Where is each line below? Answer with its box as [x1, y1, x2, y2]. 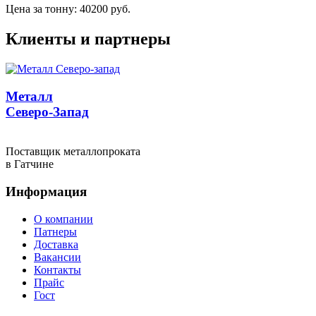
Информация [6, 184, 87, 199]
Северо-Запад [6, 104, 89, 119]
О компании [34, 212, 93, 225]
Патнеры [34, 225, 77, 238]
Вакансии [34, 250, 81, 263]
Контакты [34, 263, 81, 276]
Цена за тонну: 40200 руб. [6, 3, 130, 16]
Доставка [34, 238, 78, 250]
